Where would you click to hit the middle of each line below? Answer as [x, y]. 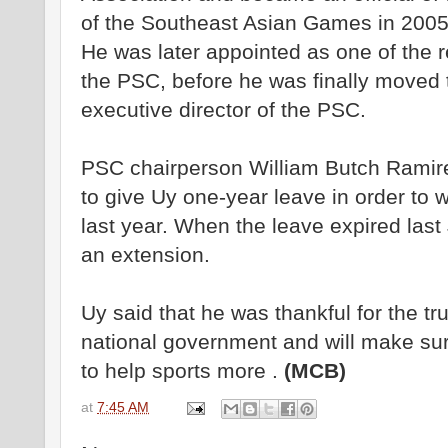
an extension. [145, 254]
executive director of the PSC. [223, 109]
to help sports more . [182, 370]
